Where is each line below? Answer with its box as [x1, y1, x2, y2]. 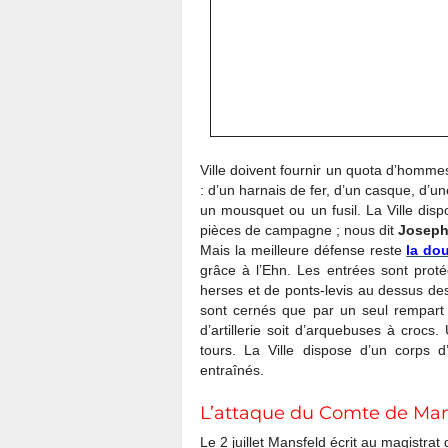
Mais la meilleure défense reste [200, 242, 407, 258]
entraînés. [200, 362, 264, 378]
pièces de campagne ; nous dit [200, 222, 398, 238]
